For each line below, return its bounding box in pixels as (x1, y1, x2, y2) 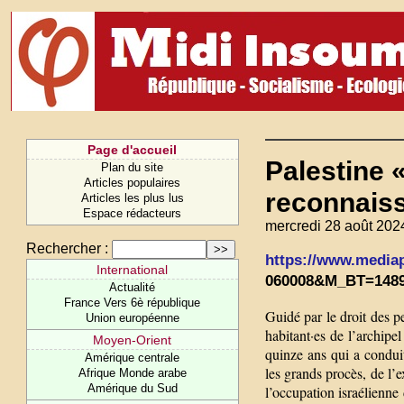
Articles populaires (84, 176, 181, 189)
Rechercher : (26, 241, 109, 256)
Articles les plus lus (80, 191, 184, 205)
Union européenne (85, 311, 179, 325)
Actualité (109, 280, 156, 294)
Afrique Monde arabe (78, 366, 187, 380)
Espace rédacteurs (83, 207, 182, 220)
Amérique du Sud (87, 381, 178, 395)
